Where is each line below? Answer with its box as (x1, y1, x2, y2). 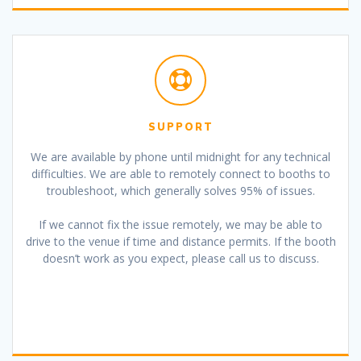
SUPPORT (147, 121, 214, 134)
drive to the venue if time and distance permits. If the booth (25, 234, 336, 250)
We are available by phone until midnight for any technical (31, 149, 330, 165)
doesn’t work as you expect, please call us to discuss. (42, 251, 319, 267)
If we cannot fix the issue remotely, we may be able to (39, 217, 322, 233)
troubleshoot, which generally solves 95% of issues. (46, 183, 315, 199)
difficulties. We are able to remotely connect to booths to (31, 166, 330, 182)
